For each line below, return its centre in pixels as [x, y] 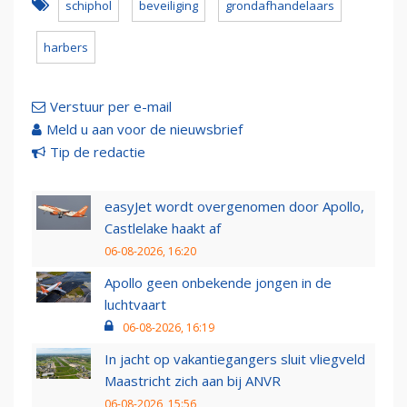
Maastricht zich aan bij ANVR [193, 381]
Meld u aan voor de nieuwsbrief [144, 129]
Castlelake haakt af [163, 228]
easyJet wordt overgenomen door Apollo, [234, 207]
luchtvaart [135, 305]
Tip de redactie [98, 152]
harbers [66, 48]
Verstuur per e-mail [111, 107]
